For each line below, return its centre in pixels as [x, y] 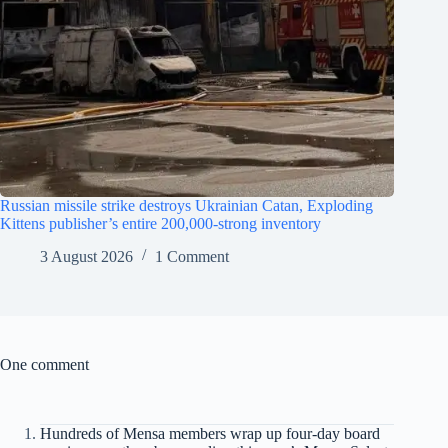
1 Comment [192, 256]
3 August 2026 [86, 256]
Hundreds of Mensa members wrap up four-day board [210, 433]
